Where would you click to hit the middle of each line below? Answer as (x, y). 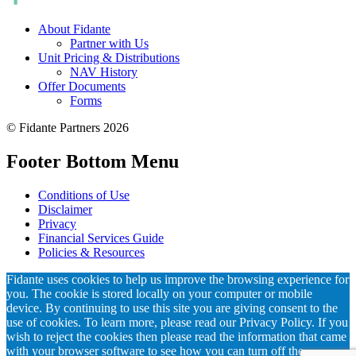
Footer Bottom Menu (93, 161)
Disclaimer (65, 209)
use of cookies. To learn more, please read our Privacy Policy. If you (177, 322)
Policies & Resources (91, 252)
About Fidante (74, 29)
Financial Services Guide (101, 238)
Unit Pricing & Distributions (109, 58)
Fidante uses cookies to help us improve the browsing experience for (178, 279)
